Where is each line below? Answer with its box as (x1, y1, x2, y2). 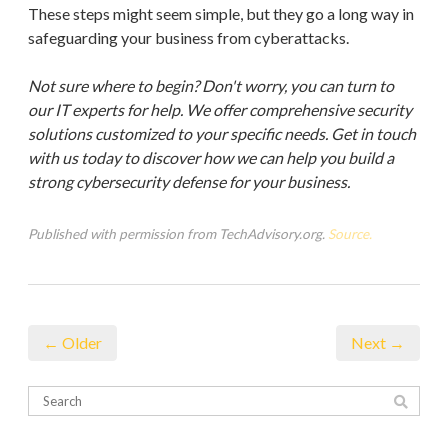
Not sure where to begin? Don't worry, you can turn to (28, 75, 394, 95)
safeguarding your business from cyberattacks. (28, 27, 349, 47)
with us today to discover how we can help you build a (28, 147, 394, 167)
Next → (351, 332, 405, 352)
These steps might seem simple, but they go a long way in (28, 3, 414, 23)
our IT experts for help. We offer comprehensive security (28, 99, 412, 119)
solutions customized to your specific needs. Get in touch (28, 123, 416, 143)
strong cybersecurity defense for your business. (28, 171, 350, 191)
